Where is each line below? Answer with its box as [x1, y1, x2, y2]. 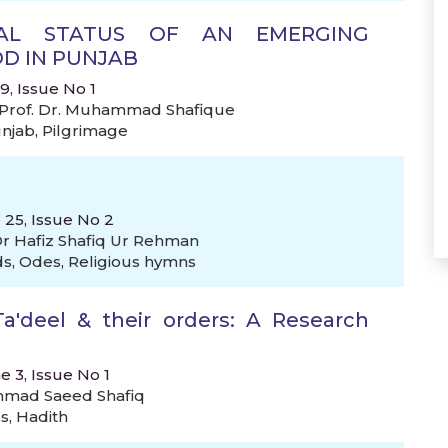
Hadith [16, 407, 68, 426]
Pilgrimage [42, 121, 128, 140]
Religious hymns [68, 252, 196, 271]
